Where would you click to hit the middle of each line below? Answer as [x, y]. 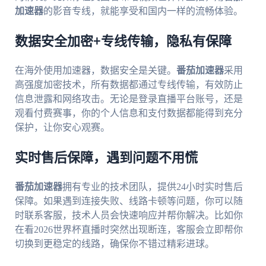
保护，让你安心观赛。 [62, 128]
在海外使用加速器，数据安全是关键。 [95, 71]
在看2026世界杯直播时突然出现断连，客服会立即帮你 [129, 230]
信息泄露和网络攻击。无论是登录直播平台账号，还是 [129, 99]
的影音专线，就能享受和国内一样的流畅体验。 [143, 11]
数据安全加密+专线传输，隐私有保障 [123, 42]
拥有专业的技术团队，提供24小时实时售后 [152, 187]
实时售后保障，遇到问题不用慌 [106, 158]
